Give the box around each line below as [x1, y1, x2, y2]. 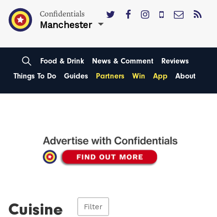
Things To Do [14, 72, 56, 80]
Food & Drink [40, 56, 84, 65]
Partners [96, 72, 124, 80]
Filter [84, 202, 103, 211]
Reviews [161, 56, 189, 65]
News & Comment [92, 56, 154, 65]
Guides [64, 72, 88, 80]
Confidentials [40, 9, 85, 19]
